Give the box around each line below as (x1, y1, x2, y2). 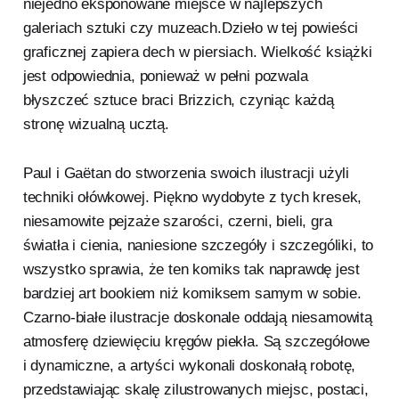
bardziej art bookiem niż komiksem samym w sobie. (22, 285, 362, 303)
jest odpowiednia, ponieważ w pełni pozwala (22, 68, 308, 85)
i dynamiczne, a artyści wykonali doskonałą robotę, (22, 357, 356, 375)
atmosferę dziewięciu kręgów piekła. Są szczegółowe (22, 333, 370, 351)
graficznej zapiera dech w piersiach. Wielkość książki (22, 44, 372, 61)
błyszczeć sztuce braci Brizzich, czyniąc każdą (22, 92, 334, 110)
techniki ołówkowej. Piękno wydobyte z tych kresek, (22, 189, 362, 207)
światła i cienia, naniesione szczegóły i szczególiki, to (22, 237, 374, 255)
